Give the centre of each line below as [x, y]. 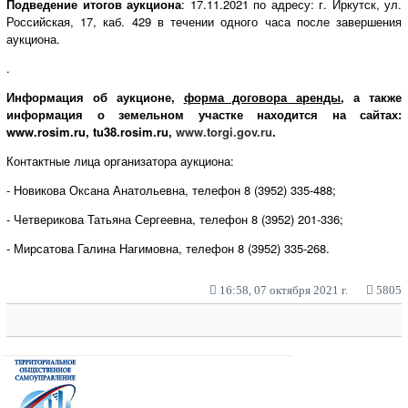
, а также [372, 97]
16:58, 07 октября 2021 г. [282, 290]
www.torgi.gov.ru [224, 131]
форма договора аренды [262, 97]
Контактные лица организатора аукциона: [120, 160]
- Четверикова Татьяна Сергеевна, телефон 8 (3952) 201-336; [175, 219]
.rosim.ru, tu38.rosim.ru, [105, 131]
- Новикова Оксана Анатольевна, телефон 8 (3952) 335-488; [171, 189]
